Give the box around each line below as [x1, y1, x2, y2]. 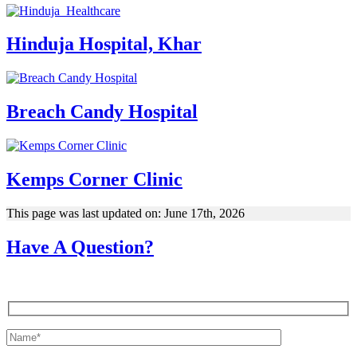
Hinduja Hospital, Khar [6, 33, 202, 55]
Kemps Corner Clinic [6, 169, 182, 190]
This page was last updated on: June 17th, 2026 [6, 206, 245, 220]
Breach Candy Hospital [6, 101, 198, 123]
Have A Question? [6, 236, 154, 257]
